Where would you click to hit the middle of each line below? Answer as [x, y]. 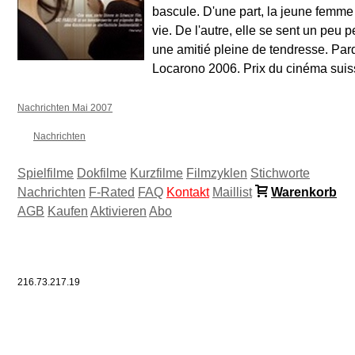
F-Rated [112, 192]
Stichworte [280, 173]
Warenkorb [304, 192]
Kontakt [188, 192]
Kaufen [68, 211]
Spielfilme [46, 173]
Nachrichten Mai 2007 [65, 107]
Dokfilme [102, 173]
